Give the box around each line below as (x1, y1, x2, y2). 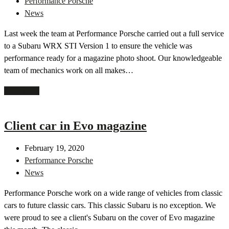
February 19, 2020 (25, 144, 84, 153)
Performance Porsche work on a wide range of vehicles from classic (4, 189, 222, 198)
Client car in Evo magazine (4, 119, 147, 133)
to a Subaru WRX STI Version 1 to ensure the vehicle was (4, 41, 192, 51)
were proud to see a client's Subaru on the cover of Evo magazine (4, 213, 215, 222)
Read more (4, 86, 39, 96)
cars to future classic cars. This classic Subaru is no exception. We (4, 201, 216, 210)
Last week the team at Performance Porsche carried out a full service (4, 29, 224, 38)
